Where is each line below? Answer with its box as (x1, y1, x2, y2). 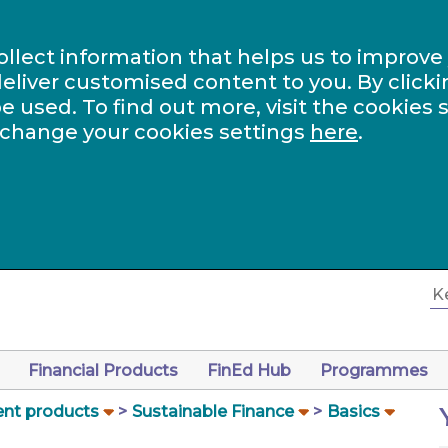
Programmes (320, 361, 428, 380)
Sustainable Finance (132, 402, 294, 421)
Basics (327, 402, 380, 421)
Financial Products (28, 361, 178, 380)
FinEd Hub (207, 361, 291, 380)
